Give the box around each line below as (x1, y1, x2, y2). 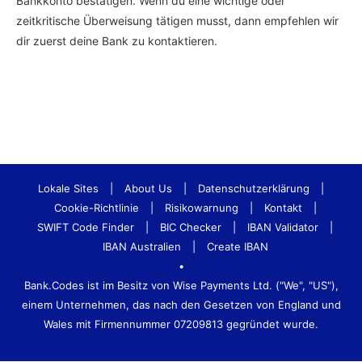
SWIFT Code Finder (37, 221, 134, 234)
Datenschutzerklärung (198, 182, 309, 195)
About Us (124, 182, 172, 195)
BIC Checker (160, 221, 221, 234)
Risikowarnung (164, 201, 238, 214)
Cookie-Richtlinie (53, 201, 139, 214)
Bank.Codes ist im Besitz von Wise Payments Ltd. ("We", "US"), (23, 279, 339, 292)
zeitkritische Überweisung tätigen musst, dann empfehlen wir (16, 14, 339, 27)
